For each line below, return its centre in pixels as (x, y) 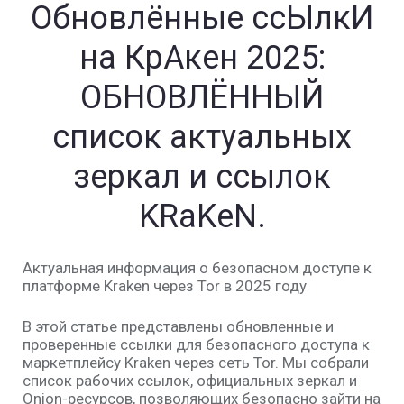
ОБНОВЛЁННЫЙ (202, 98)
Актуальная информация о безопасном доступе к (197, 268)
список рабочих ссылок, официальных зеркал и (190, 381)
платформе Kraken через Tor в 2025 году (165, 286)
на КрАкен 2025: (202, 58)
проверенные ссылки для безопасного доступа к (196, 345)
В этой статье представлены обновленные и (178, 327)
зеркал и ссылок (202, 177)
